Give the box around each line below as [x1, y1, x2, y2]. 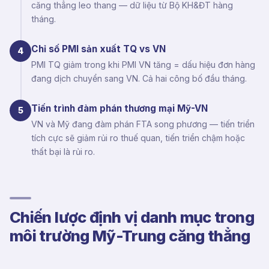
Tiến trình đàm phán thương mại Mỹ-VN [31, 102, 208, 114]
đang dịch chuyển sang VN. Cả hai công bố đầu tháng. [31, 73, 247, 83]
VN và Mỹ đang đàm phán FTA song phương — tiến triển [31, 118, 255, 129]
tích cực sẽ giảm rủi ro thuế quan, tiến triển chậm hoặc [31, 132, 245, 143]
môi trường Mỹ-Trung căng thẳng [10, 226, 250, 245]
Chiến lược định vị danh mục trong [10, 207, 254, 226]
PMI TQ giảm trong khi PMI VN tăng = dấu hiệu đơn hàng [31, 59, 255, 70]
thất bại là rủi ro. [31, 146, 95, 157]
